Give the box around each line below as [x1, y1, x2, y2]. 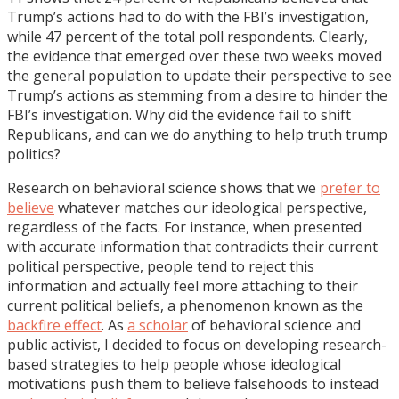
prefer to [320, 177, 380, 198]
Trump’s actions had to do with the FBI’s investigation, [7, 6, 369, 27]
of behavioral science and [188, 314, 361, 335]
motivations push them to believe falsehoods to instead [7, 373, 379, 394]
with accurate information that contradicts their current [7, 236, 378, 256]
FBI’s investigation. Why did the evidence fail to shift [7, 104, 351, 125]
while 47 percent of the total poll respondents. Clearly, [7, 26, 368, 46]
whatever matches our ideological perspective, [54, 197, 367, 217]
